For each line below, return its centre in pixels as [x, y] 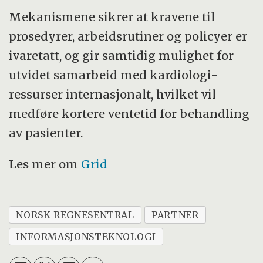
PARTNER [175, 215]
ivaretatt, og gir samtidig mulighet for [122, 55]
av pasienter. [46, 133]
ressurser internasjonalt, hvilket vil [113, 94]
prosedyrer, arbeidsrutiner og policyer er [128, 36]
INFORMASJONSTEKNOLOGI [86, 236]
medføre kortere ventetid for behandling [129, 113]
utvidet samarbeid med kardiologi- [114, 75]
